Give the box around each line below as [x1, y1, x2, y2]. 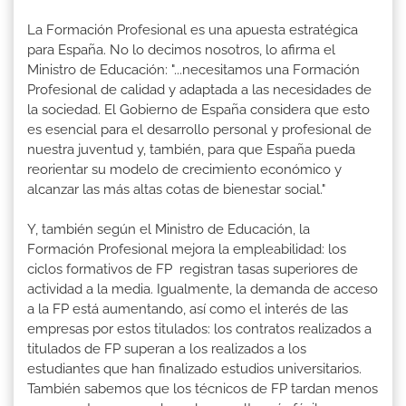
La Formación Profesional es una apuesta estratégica [27, 22, 358, 39]
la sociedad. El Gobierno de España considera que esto [27, 101, 370, 119]
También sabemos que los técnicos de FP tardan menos [27, 381, 378, 398]
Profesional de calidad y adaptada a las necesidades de [27, 82, 372, 99]
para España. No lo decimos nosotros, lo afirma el [27, 42, 335, 59]
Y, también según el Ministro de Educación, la [27, 221, 310, 238]
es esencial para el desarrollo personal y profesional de [27, 121, 372, 139]
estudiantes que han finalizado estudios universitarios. [27, 361, 362, 378]
